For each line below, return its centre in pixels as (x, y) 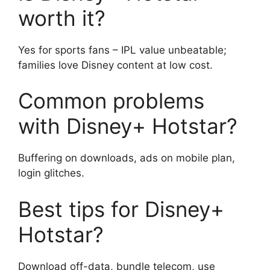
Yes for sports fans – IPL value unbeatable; (122, 50)
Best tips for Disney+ (121, 209)
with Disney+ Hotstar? (128, 126)
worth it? (62, 18)
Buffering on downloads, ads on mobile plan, (127, 158)
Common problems (111, 101)
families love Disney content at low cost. (115, 65)
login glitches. (51, 173)
